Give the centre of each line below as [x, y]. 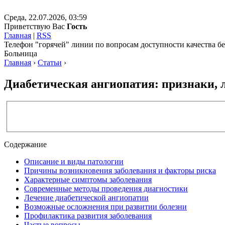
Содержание [25, 144]
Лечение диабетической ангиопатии [86, 197]
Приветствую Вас [35, 26]
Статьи [50, 63]
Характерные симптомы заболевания [88, 179]
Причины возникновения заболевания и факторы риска [120, 170]
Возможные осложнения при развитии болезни [105, 206]
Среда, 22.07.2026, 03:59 [45, 17]
